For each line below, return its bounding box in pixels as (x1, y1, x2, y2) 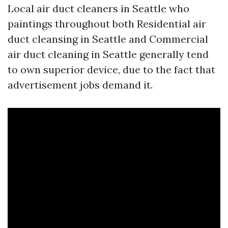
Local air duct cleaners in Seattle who (8, 2, 189, 15)
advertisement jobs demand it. (8, 78, 153, 92)
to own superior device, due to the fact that (8, 63, 215, 76)
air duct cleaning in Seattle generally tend (8, 48, 209, 61)
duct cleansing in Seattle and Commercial (8, 33, 208, 46)
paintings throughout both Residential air (8, 17, 206, 31)
